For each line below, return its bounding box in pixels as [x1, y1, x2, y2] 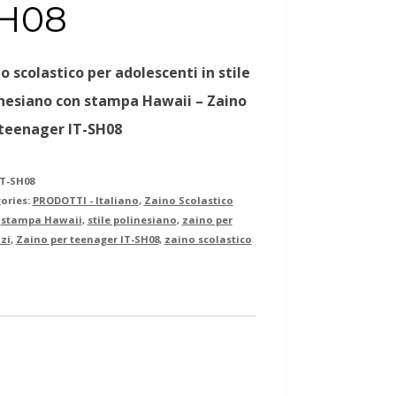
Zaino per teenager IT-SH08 [15, 232, 159, 246]
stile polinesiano [87, 212, 177, 226]
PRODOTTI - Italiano [32, 193, 139, 207]
